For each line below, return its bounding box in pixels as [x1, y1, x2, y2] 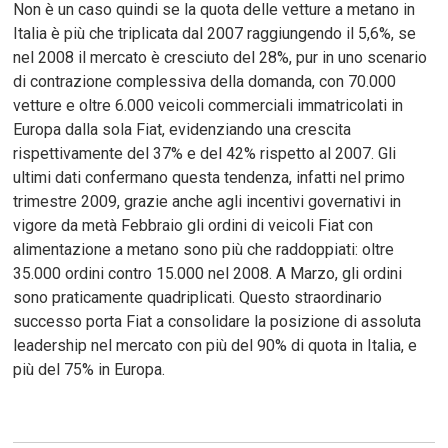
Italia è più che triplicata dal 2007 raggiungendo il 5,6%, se [13, 23, 417, 43]
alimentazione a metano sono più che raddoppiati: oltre [13, 239, 395, 259]
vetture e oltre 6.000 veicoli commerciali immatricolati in [13, 95, 404, 115]
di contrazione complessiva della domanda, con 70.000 [13, 71, 397, 91]
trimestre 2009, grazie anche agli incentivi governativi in [13, 191, 402, 211]
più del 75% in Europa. [13, 359, 166, 379]
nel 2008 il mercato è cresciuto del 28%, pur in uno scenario [13, 47, 428, 67]
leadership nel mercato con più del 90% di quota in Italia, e [13, 335, 418, 355]
